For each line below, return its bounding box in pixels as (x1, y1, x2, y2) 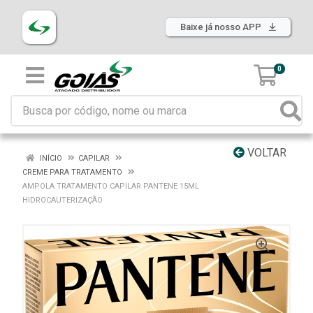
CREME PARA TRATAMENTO (22, 168, 122, 177)
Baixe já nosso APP (180, 22, 263, 32)
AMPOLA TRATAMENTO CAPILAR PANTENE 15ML (22, 182, 199, 191)
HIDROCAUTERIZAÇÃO (22, 196, 103, 205)
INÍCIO (38, 154, 62, 163)
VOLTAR (245, 146, 286, 159)
